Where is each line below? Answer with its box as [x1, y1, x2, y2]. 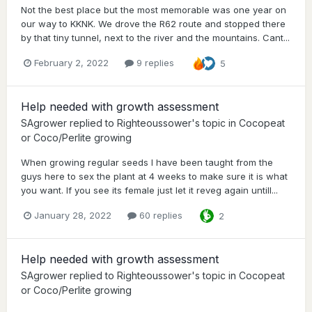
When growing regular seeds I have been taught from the [21, 156, 273, 168]
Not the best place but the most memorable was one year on [21, 3, 286, 15]
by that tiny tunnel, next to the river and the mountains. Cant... [21, 31, 290, 43]
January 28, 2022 [34, 210, 111, 221]
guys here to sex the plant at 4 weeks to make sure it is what [21, 170, 288, 182]
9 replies [134, 57, 174, 69]
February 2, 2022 [34, 57, 109, 69]
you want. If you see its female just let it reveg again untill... [21, 184, 278, 196]
